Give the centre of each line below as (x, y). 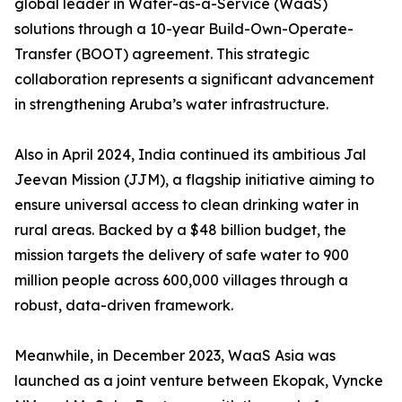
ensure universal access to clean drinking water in (187, 205)
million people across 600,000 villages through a (181, 280)
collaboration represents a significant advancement (194, 79)
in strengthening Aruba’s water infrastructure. (171, 105)
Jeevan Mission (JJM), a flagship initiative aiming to (194, 180)
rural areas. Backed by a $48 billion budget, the (180, 230)
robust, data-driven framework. (124, 306)
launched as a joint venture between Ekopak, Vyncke (199, 381)
